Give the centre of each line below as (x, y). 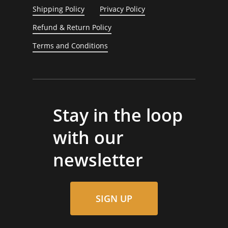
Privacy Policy (123, 9)
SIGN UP (114, 198)
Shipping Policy (59, 9)
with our (88, 137)
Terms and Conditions (70, 46)
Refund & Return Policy (72, 27)
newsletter (98, 160)
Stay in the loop (118, 115)
